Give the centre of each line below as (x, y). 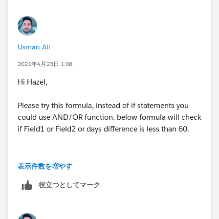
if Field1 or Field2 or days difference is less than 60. (104, 129)
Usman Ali (34, 47)
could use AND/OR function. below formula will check (109, 117)
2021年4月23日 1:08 (45, 64)
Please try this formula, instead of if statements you (103, 105)
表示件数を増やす (45, 166)
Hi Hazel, (33, 82)
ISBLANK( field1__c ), (105, 198)
